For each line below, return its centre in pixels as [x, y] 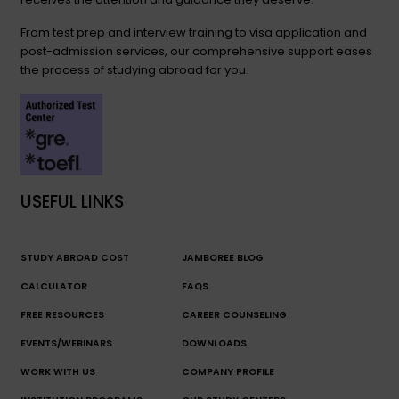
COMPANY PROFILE [228, 372]
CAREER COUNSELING [234, 315]
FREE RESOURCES [62, 315]
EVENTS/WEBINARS [66, 344]
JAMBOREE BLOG [222, 258]
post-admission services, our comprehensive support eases [196, 51]
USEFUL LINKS [72, 201]
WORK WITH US [58, 372]
